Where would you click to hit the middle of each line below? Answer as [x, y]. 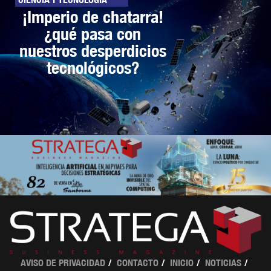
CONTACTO [138, 263]
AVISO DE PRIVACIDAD [63, 263]
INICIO [182, 263]
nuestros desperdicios [93, 50]
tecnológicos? [93, 67]
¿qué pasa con [93, 33]
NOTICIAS [223, 263]
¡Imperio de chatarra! [93, 16]
